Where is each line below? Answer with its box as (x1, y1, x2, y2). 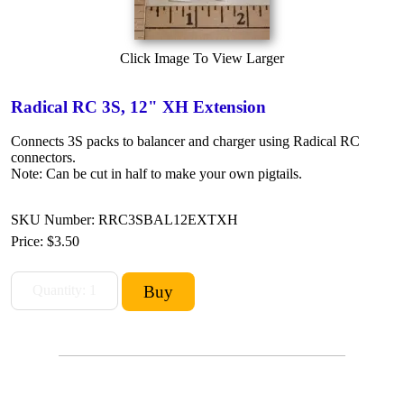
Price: (11, 233, 47, 249)
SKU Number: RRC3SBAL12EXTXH (11, 211, 238, 227)
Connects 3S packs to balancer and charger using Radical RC (11, 133, 360, 149)
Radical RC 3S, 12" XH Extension (11, 96, 266, 116)
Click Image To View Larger (120, 50, 284, 66)
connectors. (11, 149, 76, 165)
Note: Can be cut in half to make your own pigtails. (11, 165, 302, 181)
